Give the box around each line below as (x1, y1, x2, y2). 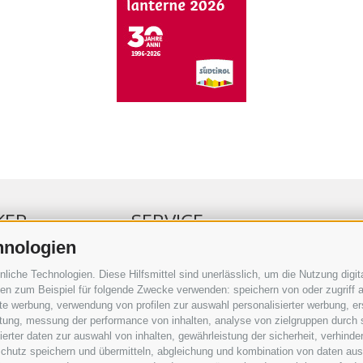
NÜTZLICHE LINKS (130, 300, 230, 316)
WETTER (130, 318, 177, 334)
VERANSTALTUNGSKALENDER (130, 264, 293, 280)
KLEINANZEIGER (130, 282, 219, 298)
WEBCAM (130, 335, 181, 352)
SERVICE (130, 207, 203, 235)
